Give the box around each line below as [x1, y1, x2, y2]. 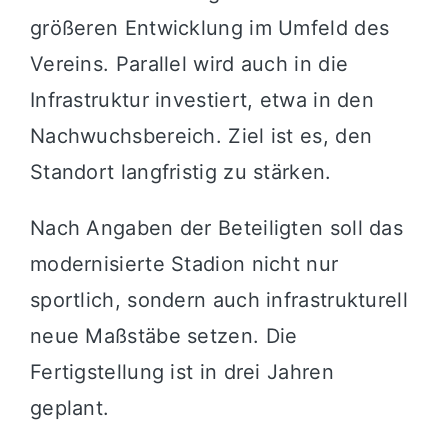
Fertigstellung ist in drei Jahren [29, 359, 334, 384]
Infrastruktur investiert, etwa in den [29, 87, 375, 112]
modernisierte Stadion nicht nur [29, 251, 339, 276]
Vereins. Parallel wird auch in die [29, 51, 349, 76]
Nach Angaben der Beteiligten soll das [29, 215, 404, 240]
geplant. [29, 395, 110, 420]
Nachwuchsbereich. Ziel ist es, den [29, 123, 373, 148]
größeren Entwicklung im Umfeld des [29, 15, 390, 40]
